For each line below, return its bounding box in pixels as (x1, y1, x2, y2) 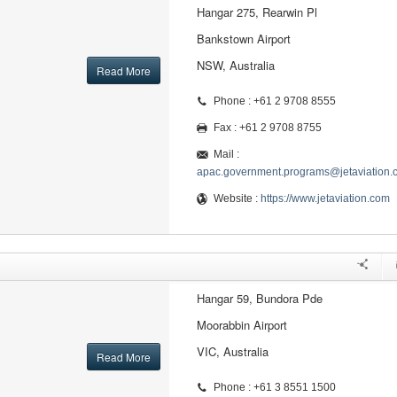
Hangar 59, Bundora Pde (196, 290, 323, 307)
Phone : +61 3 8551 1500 (213, 381, 336, 393)
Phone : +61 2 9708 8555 (213, 95, 336, 107)
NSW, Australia (196, 57, 275, 74)
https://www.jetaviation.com (260, 192, 390, 205)
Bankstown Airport (196, 30, 291, 47)
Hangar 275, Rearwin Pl (196, 4, 317, 20)
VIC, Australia (196, 343, 269, 360)
